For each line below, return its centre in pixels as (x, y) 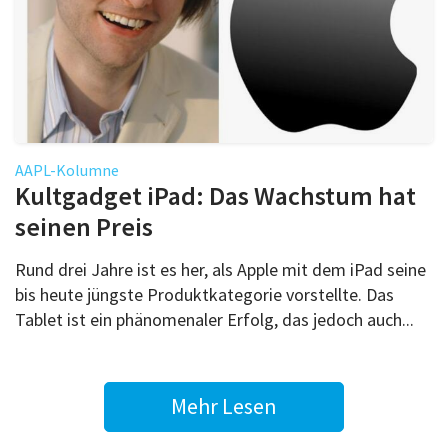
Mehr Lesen (224, 406)
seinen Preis (84, 226)
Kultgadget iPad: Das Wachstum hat (215, 195)
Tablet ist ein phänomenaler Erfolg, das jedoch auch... (214, 319)
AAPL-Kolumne (67, 169)
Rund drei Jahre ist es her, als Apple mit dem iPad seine (220, 269)
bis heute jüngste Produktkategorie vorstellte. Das (204, 294)
